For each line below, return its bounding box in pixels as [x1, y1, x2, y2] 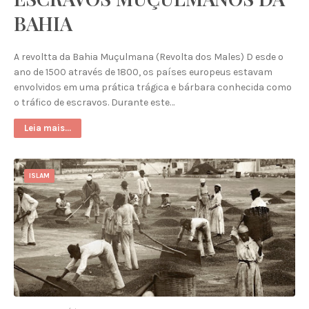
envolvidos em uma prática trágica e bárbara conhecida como [14, 81, 292, 93]
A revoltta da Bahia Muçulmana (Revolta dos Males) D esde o [14, 51, 283, 63]
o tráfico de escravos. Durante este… [14, 97, 175, 108]
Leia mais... [24, 123, 71, 133]
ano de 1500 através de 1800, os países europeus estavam [14, 66, 272, 78]
